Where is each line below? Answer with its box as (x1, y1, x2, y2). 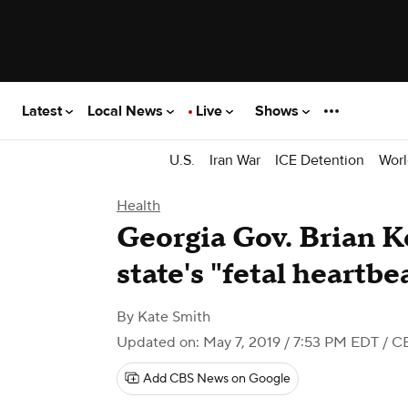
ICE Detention (275, 150, 364, 169)
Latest (22, 101, 66, 120)
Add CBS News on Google (143, 371, 291, 387)
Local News (87, 101, 167, 120)
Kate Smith (138, 308, 210, 326)
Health (117, 197, 160, 215)
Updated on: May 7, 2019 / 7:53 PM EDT (117, 333, 379, 352)
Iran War (209, 150, 260, 169)
